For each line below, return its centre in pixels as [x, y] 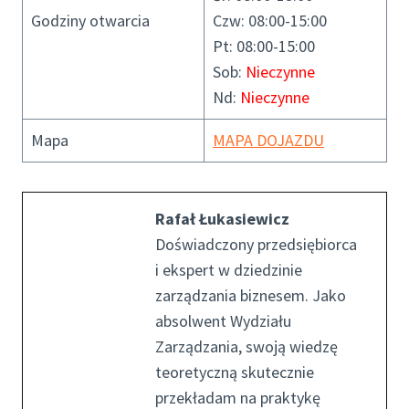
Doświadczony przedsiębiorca [256, 244]
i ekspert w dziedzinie [229, 269]
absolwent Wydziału [223, 320]
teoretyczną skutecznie [235, 372]
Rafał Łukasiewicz [222, 218]
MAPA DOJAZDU [268, 140]
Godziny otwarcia [90, 20]
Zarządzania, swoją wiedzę [246, 346]
